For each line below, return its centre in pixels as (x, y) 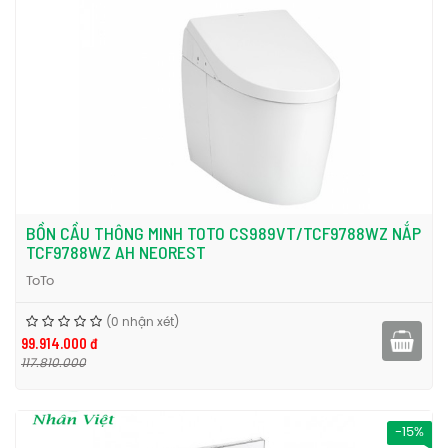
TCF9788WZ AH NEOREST (116, 252)
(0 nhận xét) (142, 322)
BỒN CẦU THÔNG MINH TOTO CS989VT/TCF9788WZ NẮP (223, 233)
